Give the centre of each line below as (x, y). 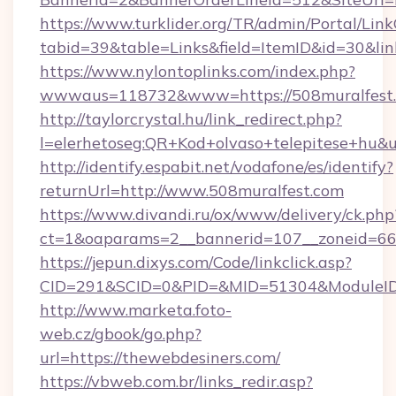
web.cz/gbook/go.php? (121, 334)
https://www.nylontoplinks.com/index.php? (198, 71)
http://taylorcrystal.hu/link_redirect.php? (191, 119)
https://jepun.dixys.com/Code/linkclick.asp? (196, 262)
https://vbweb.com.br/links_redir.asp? (176, 381)
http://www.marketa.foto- (136, 310)
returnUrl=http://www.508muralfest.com (192, 190)
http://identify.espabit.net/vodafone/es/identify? (217, 167)
